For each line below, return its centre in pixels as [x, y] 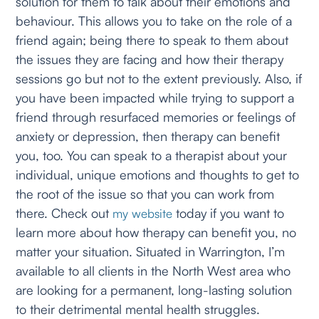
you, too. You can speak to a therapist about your [152, 155]
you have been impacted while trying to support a [155, 97]
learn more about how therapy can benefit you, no [156, 232]
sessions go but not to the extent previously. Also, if [159, 78]
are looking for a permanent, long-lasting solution [154, 289]
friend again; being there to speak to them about [152, 40]
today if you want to [230, 213]
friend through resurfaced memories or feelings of [156, 116]
